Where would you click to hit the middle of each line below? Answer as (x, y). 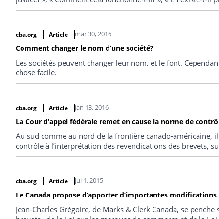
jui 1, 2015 (89, 180)
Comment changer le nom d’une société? (85, 48)
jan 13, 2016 (91, 107)
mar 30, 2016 (93, 34)
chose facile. (36, 73)
